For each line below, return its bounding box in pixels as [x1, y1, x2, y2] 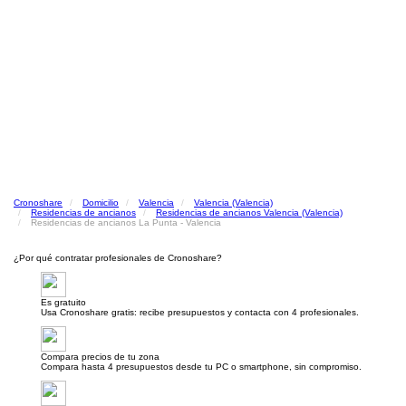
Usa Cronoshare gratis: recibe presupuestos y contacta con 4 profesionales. [41, 307, 359, 317]
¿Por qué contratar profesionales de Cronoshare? [14, 253, 222, 263]
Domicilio [82, 198, 119, 208]
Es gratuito [41, 297, 86, 307]
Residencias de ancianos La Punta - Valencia [31, 217, 221, 227]
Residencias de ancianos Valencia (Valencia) [156, 208, 343, 217]
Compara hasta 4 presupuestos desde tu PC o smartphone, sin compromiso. [41, 362, 362, 372]
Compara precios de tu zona [41, 352, 159, 362]
